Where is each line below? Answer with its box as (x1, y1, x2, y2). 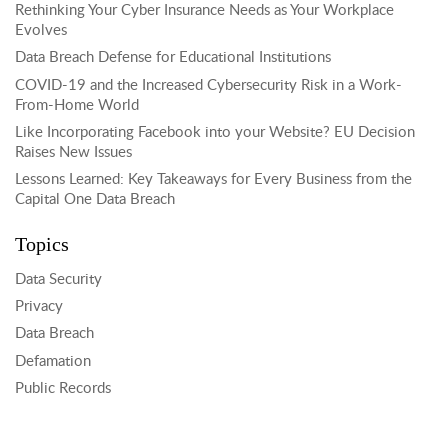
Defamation (15, 353, 91, 369)
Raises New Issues (15, 144, 132, 160)
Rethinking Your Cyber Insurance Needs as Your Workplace (15, 3, 394, 19)
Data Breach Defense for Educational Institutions (15, 50, 331, 66)
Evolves (15, 23, 67, 39)
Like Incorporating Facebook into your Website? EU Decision (15, 124, 415, 140)
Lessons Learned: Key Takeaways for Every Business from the (15, 172, 412, 188)
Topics (15, 232, 69, 255)
